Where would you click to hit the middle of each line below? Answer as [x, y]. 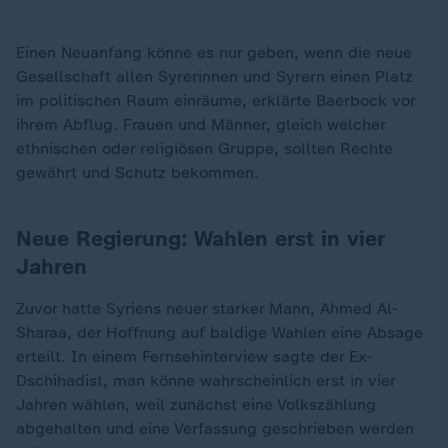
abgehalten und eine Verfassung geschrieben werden [215, 428]
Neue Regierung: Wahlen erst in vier [200, 238]
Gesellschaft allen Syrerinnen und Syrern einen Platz [214, 76]
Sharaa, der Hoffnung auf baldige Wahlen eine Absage [219, 332]
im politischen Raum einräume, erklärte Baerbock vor [215, 100]
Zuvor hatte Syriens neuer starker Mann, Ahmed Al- [207, 308]
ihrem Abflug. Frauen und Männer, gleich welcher [200, 124]
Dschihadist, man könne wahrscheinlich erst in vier [205, 380]
